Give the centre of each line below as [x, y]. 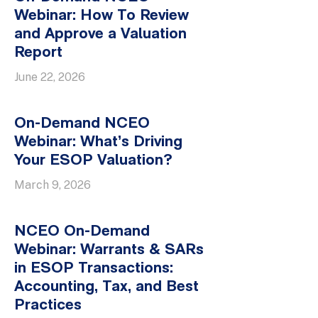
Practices [48, 306]
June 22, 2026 [50, 77]
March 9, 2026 [53, 185]
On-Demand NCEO [82, 124]
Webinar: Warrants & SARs [109, 251]
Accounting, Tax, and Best [106, 287]
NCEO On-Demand [82, 232]
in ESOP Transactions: [94, 269]
